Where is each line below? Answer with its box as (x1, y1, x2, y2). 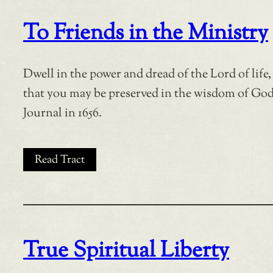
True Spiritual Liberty (23, 235, 229, 267)
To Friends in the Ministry (23, 17, 268, 49)
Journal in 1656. (23, 104, 102, 122)
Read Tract (35, 152, 85, 168)
